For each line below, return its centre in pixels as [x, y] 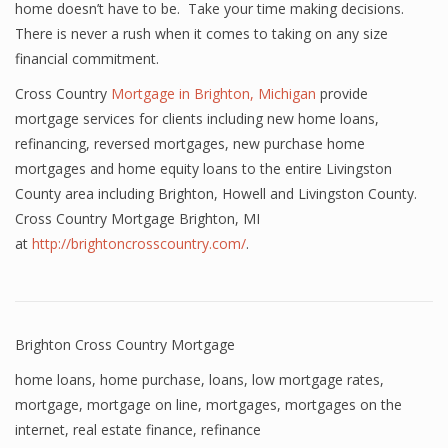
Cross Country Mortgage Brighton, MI [137, 218]
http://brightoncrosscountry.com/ [139, 243]
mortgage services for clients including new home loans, [197, 118]
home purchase [150, 379]
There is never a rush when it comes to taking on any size [201, 33]
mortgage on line [142, 404]
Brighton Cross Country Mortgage [125, 344]
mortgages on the [343, 404]
